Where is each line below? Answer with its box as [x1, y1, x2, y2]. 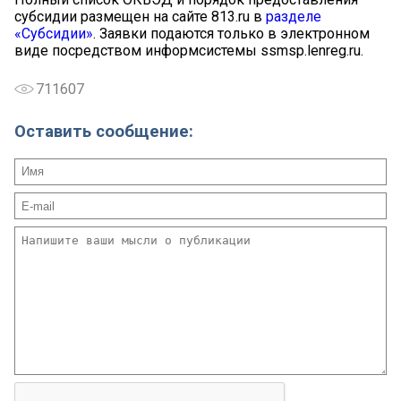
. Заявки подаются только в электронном [93, 25, 370, 43]
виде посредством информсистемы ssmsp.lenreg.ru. [14, 42, 363, 60]
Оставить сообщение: [14, 121, 193, 141]
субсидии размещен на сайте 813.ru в [14, 8, 266, 26]
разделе [266, 8, 321, 26]
